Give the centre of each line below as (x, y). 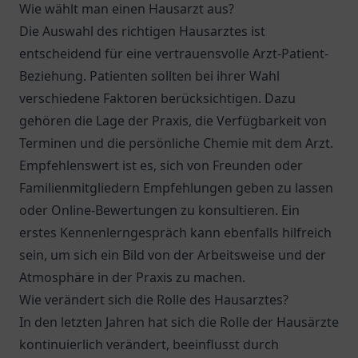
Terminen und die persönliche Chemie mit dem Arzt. (176, 143)
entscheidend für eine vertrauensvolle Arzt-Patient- (174, 54)
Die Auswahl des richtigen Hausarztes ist (142, 31)
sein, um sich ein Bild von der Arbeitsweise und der (173, 255)
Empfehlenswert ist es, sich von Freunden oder (161, 165)
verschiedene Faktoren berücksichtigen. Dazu (157, 98)
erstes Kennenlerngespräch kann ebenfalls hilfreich (175, 233)
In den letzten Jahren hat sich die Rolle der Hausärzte (179, 322)
